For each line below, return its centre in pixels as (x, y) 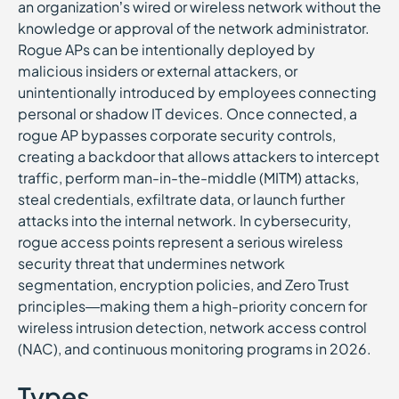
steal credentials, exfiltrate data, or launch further (181, 199)
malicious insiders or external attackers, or (158, 71)
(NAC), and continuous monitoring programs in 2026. (195, 349)
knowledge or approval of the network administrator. (194, 28)
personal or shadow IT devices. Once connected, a (187, 114)
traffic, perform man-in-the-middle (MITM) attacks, (188, 178)
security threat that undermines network (151, 263)
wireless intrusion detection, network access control (192, 327)
